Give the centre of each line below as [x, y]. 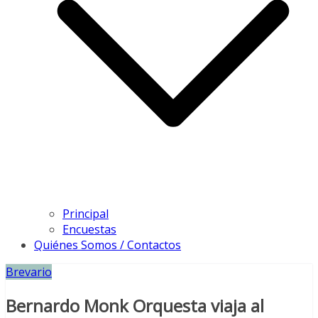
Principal [86, 214]
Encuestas [89, 230]
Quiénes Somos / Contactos [108, 245]
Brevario [29, 272]
